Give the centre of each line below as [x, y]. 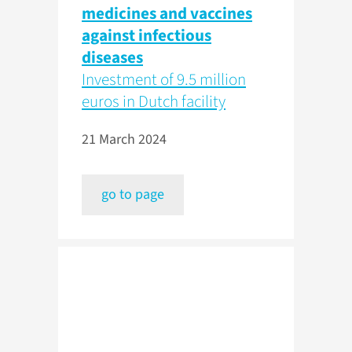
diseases [112, 58]
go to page [133, 195]
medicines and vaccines [167, 14]
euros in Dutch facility [154, 102]
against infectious [147, 36]
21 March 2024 [124, 140]
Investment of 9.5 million [164, 80]
